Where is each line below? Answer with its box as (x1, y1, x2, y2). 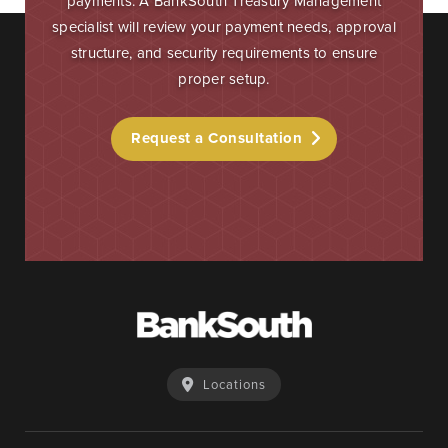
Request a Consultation (131, 127, 302, 150)
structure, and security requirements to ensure (70, 42, 378, 65)
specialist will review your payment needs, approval (52, 16, 396, 39)
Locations (203, 375, 266, 395)
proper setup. (178, 68, 270, 91)
